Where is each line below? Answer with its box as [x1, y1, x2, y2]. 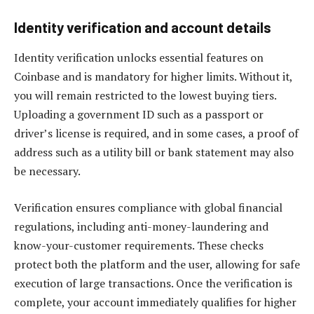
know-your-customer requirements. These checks [14, 237, 264, 253]
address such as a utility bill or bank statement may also [14, 144, 294, 161]
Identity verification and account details [14, 18, 271, 36]
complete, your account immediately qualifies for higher [14, 294, 296, 310]
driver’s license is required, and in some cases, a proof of [14, 125, 299, 142]
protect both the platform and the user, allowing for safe [14, 256, 300, 272]
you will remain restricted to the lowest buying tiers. [14, 88, 276, 104]
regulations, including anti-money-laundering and [14, 218, 268, 234]
